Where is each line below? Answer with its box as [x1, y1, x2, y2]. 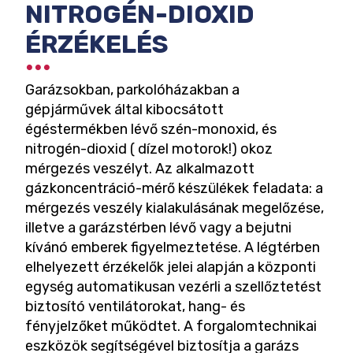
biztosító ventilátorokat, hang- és [25, 298, 245, 315]
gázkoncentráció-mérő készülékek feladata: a [25, 180, 323, 197]
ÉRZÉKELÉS [25, 29, 169, 60]
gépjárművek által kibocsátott [25, 101, 224, 118]
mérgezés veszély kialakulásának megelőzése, [25, 199, 324, 217]
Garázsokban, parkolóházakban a [25, 81, 240, 98]
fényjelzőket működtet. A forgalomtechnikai [25, 318, 317, 335]
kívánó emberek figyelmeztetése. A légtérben [25, 239, 320, 256]
